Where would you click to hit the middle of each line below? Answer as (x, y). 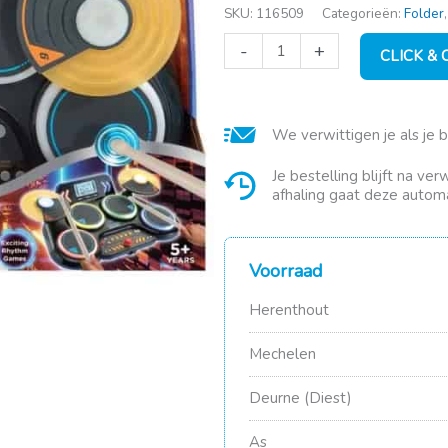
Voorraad (286, 271)
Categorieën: (363, 13)
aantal (244, 117)
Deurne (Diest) (300, 398)
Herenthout (289, 310)
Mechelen (282, 354)
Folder (424, 13)
